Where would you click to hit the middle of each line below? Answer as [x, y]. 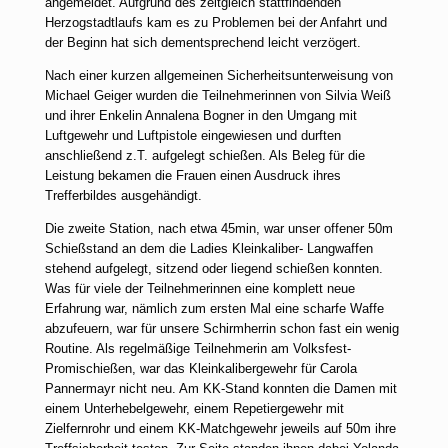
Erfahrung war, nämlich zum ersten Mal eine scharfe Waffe [214, 308]
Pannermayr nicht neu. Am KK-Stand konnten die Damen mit [221, 388]
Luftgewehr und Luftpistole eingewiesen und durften [193, 135]
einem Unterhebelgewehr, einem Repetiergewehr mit [194, 408]
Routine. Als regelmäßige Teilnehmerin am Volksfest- [198, 348]
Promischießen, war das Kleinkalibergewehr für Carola [201, 368]
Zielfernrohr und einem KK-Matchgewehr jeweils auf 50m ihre [220, 428]
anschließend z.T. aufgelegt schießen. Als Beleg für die [205, 155]
